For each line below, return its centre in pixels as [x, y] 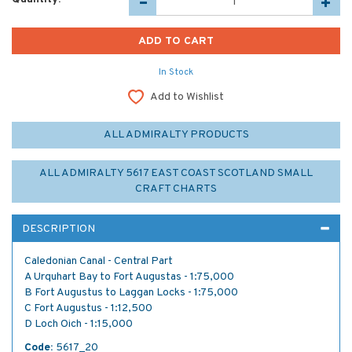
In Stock [176, 72]
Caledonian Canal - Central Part [99, 261]
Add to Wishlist [187, 97]
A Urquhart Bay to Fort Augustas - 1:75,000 [129, 277]
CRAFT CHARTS [176, 189]
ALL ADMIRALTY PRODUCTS [176, 134]
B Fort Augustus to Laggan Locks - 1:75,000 [131, 292]
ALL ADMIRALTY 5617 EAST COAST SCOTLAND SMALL [176, 173]
